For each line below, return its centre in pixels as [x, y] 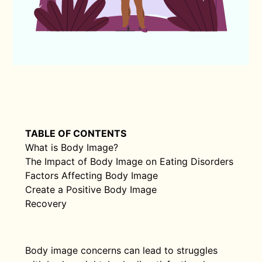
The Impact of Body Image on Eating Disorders [129, 161]
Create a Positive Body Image [91, 189]
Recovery [46, 203]
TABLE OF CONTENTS [75, 133]
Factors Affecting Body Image [91, 175]
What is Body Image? [71, 147]
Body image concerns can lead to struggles [121, 250]
